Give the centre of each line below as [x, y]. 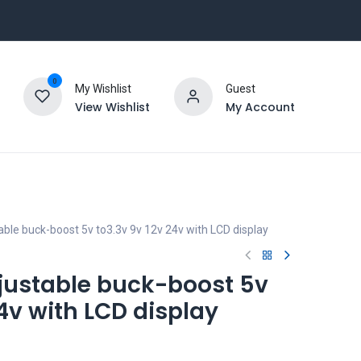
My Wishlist [103, 88]
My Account [260, 107]
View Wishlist [112, 107]
